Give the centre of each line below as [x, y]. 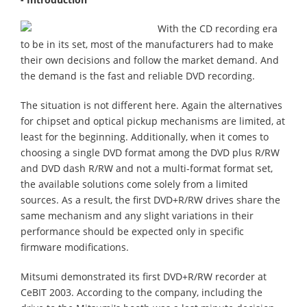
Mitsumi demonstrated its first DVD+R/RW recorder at [144, 277]
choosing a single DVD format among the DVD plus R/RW [150, 152]
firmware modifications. [75, 247]
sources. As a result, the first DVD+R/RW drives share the [150, 200]
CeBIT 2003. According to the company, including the [142, 292]
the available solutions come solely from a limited [134, 184]
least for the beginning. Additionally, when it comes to [145, 137]
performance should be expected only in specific [132, 231]
